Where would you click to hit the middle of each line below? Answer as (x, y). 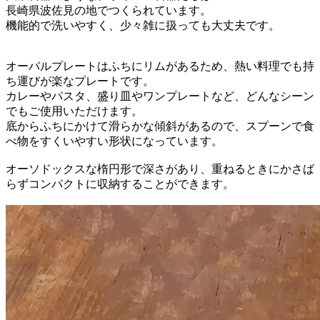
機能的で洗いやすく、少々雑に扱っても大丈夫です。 (143, 25)
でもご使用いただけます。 (74, 111)
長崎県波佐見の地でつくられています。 (109, 10)
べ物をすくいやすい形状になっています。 (114, 141)
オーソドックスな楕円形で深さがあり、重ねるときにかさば (160, 169)
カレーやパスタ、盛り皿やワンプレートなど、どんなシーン (160, 96)
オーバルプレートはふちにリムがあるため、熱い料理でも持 (160, 66)
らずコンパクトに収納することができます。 (120, 184)
